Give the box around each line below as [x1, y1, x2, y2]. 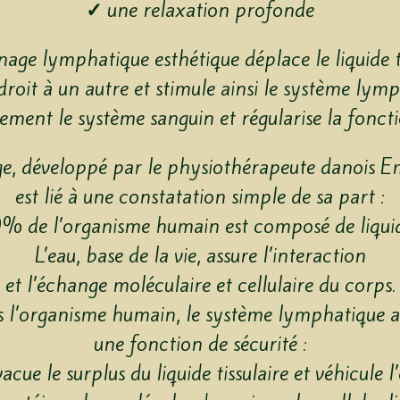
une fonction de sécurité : [93, 329, 307, 359]
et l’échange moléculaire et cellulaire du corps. [4, 271, 396, 300]
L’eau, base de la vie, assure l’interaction [34, 241, 366, 271]
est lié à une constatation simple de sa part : [15, 182, 385, 212]
